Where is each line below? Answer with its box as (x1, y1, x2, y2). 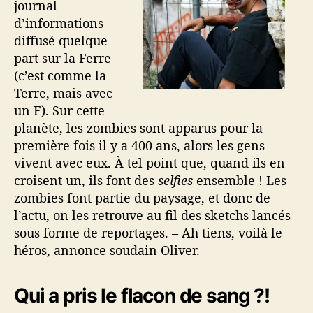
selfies (158, 172, 193, 189)
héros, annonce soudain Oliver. (14, 242, 200, 259)
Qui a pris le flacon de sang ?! (14, 284, 270, 307)
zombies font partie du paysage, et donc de (14, 189, 270, 206)
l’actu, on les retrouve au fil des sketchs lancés (14, 207, 291, 224)
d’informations (14, 15, 103, 31)
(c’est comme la (14, 67, 106, 84)
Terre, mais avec (14, 85, 112, 101)
